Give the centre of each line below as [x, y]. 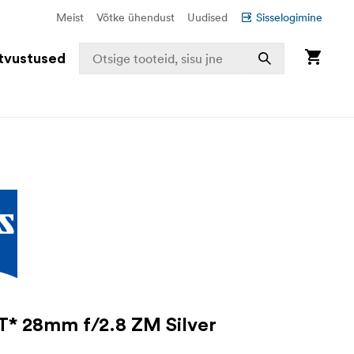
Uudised [207, 17]
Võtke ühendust [136, 17]
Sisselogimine [289, 17]
